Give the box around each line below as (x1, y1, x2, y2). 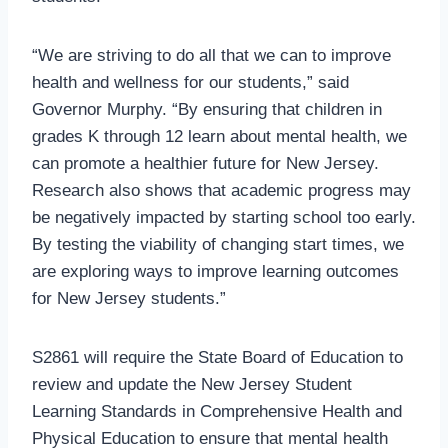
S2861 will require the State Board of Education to (32, 347, 403, 367)
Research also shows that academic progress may (32, 180, 411, 200)
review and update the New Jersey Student (32, 374, 352, 394)
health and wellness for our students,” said (32, 72, 349, 92)
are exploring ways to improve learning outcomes (32, 261, 399, 281)
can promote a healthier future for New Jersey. (32, 153, 379, 173)
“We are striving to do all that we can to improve (32, 45, 391, 65)
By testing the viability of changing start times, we (32, 234, 404, 254)
